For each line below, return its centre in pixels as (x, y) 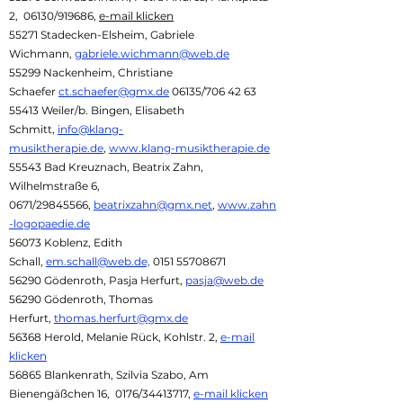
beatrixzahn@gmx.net (153, 205)
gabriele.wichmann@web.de (152, 54)
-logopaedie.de (49, 224)
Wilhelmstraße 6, (54, 186)
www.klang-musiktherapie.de (189, 148)
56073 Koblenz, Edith (66, 242)
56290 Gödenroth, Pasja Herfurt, (97, 280)
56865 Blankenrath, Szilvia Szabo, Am (109, 375)
